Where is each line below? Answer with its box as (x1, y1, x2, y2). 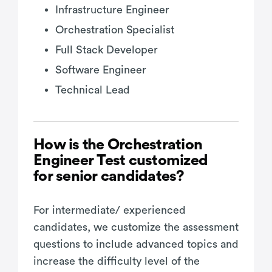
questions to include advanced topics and (33, 238, 239, 250)
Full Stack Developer (55, 44, 158, 55)
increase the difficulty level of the (33, 255, 200, 267)
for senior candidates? (33, 168, 184, 184)
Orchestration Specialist (55, 24, 174, 35)
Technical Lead (55, 84, 130, 95)
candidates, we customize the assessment (33, 221, 239, 233)
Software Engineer (55, 64, 146, 75)
